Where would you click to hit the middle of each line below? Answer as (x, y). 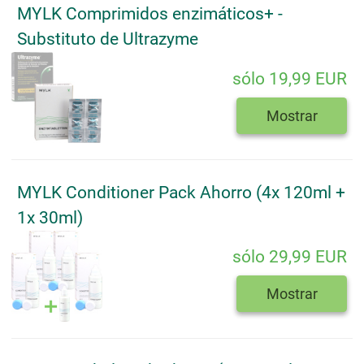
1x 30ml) (50, 217)
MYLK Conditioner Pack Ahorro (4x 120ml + (181, 192)
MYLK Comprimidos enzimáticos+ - (150, 14)
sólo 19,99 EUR (290, 78)
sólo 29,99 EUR (290, 257)
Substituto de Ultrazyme (108, 39)
